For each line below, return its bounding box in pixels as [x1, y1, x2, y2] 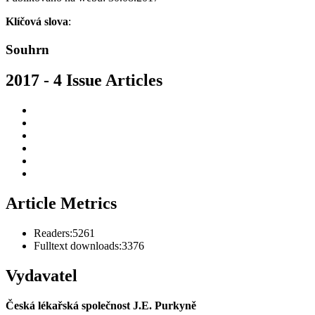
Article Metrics [6, 194, 117, 213]
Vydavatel [6, 266, 77, 285]
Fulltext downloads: [34, 240, 122, 252]
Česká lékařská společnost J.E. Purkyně [6, 299, 196, 311]
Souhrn [6, 41, 49, 57]
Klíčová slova [6, 15, 68, 27]
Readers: [34, 227, 72, 240]
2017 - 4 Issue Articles [6, 71, 162, 90]
